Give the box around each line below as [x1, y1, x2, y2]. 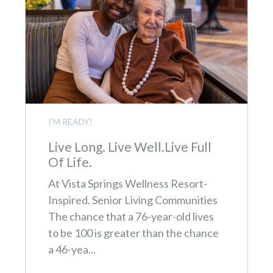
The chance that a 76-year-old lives [48, 209, 214, 223]
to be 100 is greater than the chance [48, 225, 219, 239]
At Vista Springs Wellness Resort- [48, 176, 207, 190]
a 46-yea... [48, 242, 96, 256]
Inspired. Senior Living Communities [48, 193, 218, 207]
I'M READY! [48, 116, 93, 127]
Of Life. [48, 154, 92, 169]
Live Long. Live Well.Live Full [48, 138, 211, 154]
